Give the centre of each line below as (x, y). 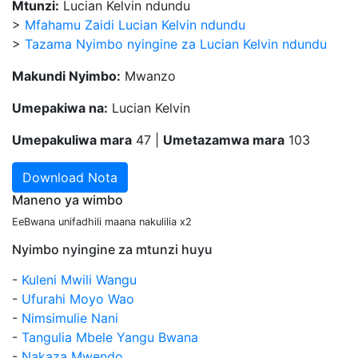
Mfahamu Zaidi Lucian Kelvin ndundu (135, 25)
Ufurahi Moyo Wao (78, 299)
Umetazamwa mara (224, 140)
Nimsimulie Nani (70, 318)
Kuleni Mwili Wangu (79, 280)
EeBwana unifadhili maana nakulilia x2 (102, 222)
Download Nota (70, 177)
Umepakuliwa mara (72, 140)
